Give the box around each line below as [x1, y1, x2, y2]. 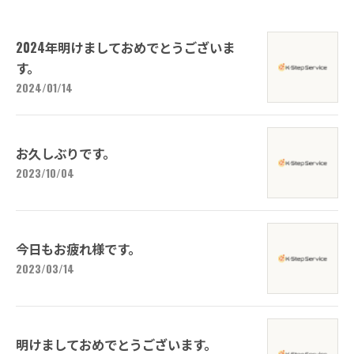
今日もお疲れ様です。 [16, 238, 141, 258]
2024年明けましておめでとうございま [16, 36, 235, 57]
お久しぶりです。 [16, 142, 115, 163]
